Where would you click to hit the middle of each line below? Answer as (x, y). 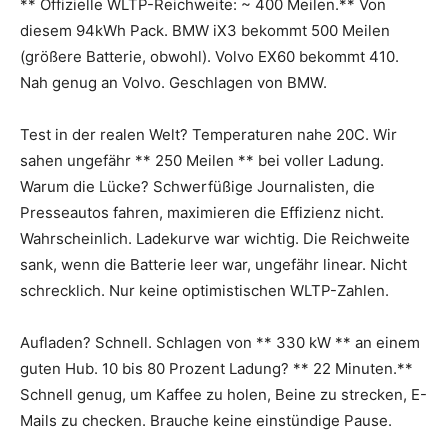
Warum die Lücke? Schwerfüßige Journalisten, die (197, 186)
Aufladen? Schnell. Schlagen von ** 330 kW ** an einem (220, 342)
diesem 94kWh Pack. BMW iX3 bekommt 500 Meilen (205, 30)
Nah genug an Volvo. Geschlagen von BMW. (173, 82)
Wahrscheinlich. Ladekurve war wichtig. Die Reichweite (215, 238)
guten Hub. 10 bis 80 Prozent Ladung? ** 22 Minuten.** (216, 368)
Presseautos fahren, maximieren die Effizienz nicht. (202, 212)
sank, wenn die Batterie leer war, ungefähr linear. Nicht (213, 264)
